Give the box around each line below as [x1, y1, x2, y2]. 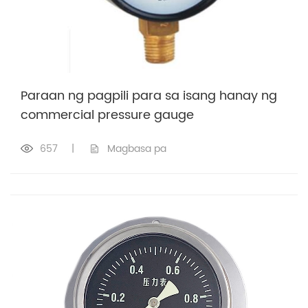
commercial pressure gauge [21, 105, 194, 126]
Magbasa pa [107, 141, 166, 157]
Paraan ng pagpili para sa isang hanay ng [21, 86, 277, 107]
